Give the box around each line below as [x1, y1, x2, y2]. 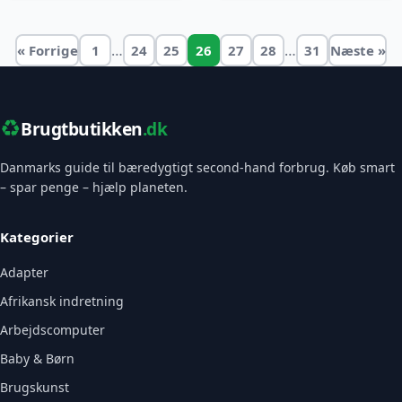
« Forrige [16, 41, 78, 59]
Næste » [329, 41, 386, 59]
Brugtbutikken [21, 116, 143, 141]
